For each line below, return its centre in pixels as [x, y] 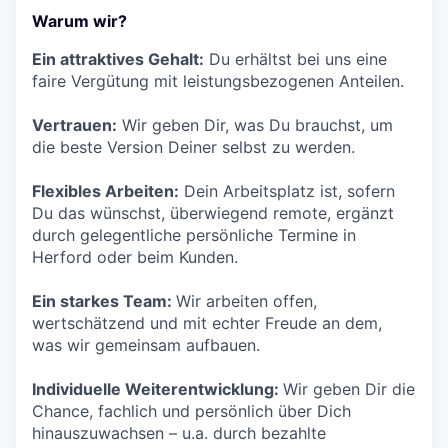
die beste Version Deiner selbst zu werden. [193, 147]
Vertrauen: [74, 125]
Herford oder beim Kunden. [135, 257]
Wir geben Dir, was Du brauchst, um [255, 125]
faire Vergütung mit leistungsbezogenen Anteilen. [218, 81]
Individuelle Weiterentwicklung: [157, 389]
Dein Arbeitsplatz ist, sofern [287, 191]
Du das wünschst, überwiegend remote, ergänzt [213, 213]
